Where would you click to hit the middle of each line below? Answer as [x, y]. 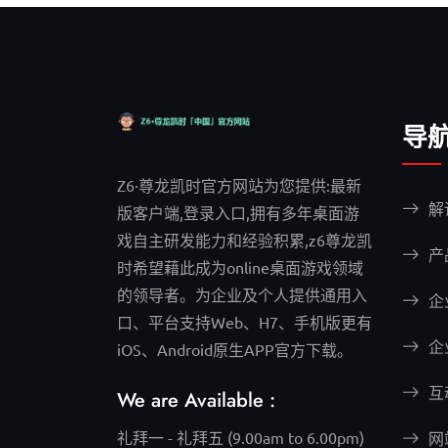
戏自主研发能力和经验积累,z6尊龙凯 [244, 238]
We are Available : [195, 402]
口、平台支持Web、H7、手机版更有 [244, 322]
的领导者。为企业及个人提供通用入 [242, 294]
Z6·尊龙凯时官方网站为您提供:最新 [239, 182]
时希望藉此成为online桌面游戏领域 [240, 266]
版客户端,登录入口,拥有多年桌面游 [238, 210]
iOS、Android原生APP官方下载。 [234, 350]
